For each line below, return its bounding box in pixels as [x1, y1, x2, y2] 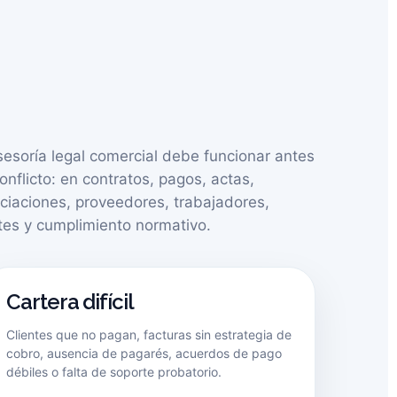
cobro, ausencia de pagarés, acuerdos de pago [6, 346, 282, 361]
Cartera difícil [6, 289, 134, 315]
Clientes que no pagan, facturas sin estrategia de [6, 327, 292, 342]
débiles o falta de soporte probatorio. [6, 364, 222, 379]
